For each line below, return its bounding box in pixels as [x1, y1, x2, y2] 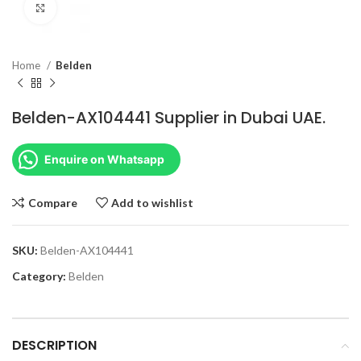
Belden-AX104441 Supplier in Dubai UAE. [12, 106, 326, 129]
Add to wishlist [111, 195, 194, 210]
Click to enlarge [56, 2, 137, 15]
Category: [12, 269, 66, 283]
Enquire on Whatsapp [44, 152, 164, 166]
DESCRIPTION [12, 336, 97, 355]
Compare [27, 195, 77, 210]
